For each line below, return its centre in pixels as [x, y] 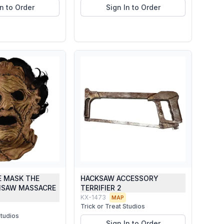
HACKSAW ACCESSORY [119, 178]
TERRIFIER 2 [101, 188]
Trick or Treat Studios [113, 206]
